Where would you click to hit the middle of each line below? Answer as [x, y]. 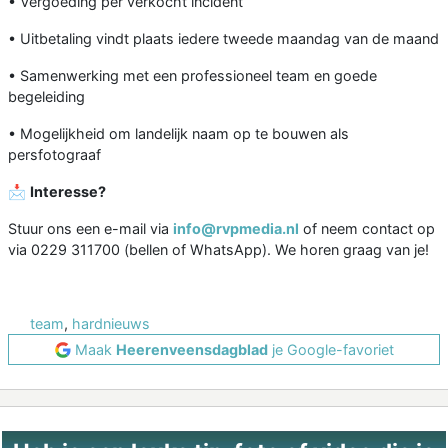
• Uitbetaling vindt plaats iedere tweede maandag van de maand [223, 39]
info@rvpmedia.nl [236, 229]
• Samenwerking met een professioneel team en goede [192, 76]
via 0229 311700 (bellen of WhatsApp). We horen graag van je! [218, 250]
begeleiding [46, 97]
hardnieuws [111, 324]
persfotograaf [54, 155]
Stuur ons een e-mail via [90, 229]
